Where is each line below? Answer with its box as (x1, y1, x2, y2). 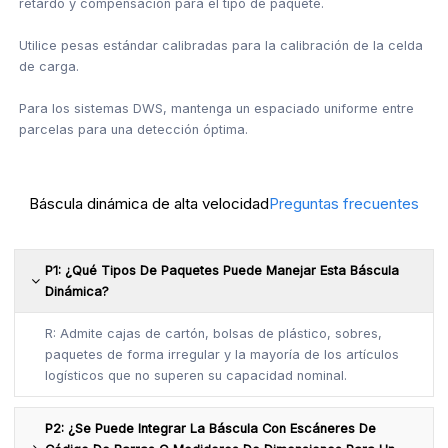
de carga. (19, 58, 80, 74)
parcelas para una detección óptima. (19, 121, 249, 137)
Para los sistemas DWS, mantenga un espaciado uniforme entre (19, 100, 415, 116)
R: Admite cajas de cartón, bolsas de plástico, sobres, (45, 325, 383, 341)
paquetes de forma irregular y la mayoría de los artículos (45, 346, 400, 362)
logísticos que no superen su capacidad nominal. (45, 367, 348, 383)
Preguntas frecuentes (269, 194, 419, 214)
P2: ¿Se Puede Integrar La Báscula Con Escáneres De (45, 420, 377, 436)
